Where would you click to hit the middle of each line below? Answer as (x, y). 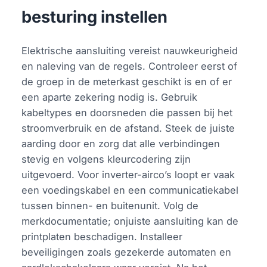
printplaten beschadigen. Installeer (102, 236)
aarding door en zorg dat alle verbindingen (121, 143)
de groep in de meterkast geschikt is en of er (127, 81)
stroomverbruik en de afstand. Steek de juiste (128, 128)
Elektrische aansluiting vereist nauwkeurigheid (130, 50)
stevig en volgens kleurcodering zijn (106, 159)
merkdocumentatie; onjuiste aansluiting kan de (130, 221)
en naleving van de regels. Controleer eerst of (130, 66)
